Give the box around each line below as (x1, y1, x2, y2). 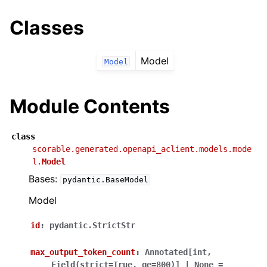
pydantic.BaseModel (62, 175, 148, 185)
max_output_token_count (30, 247, 135, 257)
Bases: (29, 173, 60, 185)
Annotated (145, 247, 188, 257)
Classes (10, 16, 84, 39)
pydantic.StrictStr (49, 221, 135, 231)
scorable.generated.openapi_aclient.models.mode (32, 144, 252, 154)
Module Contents (10, 95, 170, 119)
